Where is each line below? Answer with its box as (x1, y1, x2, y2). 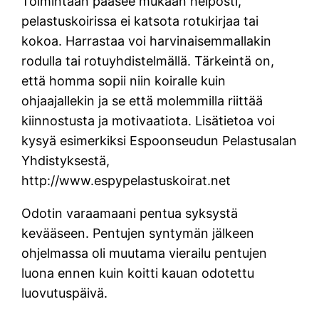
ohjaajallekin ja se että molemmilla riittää (21, 93, 263, 109)
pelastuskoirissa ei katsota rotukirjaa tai (21, 14, 259, 29)
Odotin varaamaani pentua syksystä (21, 206, 239, 221)
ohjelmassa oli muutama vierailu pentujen (21, 246, 268, 261)
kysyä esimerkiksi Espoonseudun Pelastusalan (21, 133, 298, 149)
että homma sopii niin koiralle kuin (21, 73, 226, 89)
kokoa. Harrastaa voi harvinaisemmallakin (21, 33, 272, 49)
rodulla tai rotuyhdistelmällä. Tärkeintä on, (21, 53, 275, 69)
